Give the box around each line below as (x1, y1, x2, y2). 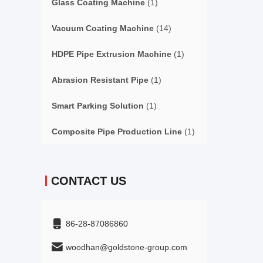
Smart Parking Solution (52, 101, 144, 110)
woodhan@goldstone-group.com (66, 242, 187, 252)
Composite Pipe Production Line (52, 127, 182, 136)
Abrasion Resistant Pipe (52, 75, 149, 85)
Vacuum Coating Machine (52, 23, 154, 33)
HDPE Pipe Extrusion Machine (52, 49, 171, 59)
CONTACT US (51, 174, 126, 187)
